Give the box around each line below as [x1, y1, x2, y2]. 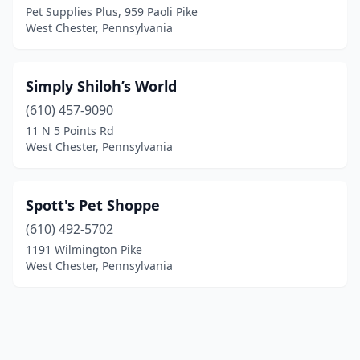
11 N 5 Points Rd [26, 123, 114, 138]
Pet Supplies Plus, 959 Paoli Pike [26, 4, 198, 19]
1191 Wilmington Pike [26, 242, 142, 257]
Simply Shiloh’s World [26, 76, 177, 96]
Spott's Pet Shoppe [26, 195, 160, 215]
